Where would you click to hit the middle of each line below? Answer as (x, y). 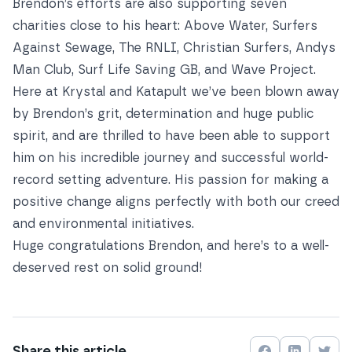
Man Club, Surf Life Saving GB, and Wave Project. (164, 70)
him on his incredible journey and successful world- (170, 158)
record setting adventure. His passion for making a (170, 180)
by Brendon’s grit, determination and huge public (163, 114)
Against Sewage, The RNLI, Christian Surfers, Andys (174, 48)
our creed (310, 202)
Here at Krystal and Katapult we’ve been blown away (176, 92)
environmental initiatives (115, 224)
